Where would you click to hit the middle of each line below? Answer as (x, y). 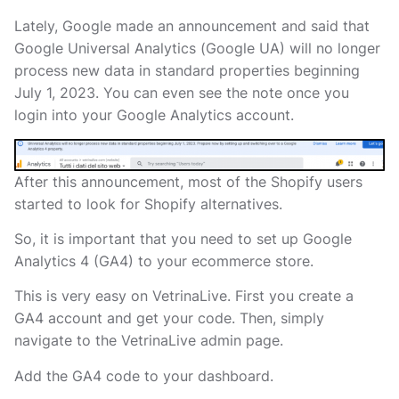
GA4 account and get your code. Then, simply (169, 318)
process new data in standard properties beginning (187, 70)
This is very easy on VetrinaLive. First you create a (184, 296)
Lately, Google (63, 25)
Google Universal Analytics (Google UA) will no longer (197, 48)
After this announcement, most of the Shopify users (188, 181)
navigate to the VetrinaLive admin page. (149, 341)
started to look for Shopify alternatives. (148, 204)
